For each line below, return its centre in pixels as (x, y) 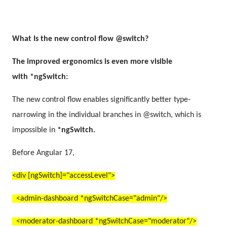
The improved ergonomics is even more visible (92, 62)
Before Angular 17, (43, 153)
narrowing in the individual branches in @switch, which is (107, 115)
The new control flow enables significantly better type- (101, 100)
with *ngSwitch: (40, 77)
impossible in (35, 130)
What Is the (33, 39)
